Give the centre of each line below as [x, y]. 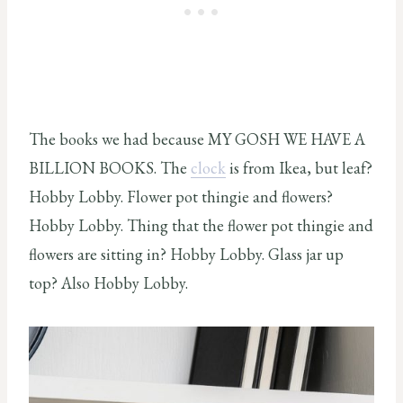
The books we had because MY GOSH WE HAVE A [197, 139]
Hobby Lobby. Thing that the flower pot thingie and [201, 225]
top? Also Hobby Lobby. [108, 282]
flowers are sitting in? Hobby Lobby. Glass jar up [186, 254]
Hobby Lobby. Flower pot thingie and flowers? [181, 196]
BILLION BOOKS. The [110, 167]
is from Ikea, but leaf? [299, 167]
